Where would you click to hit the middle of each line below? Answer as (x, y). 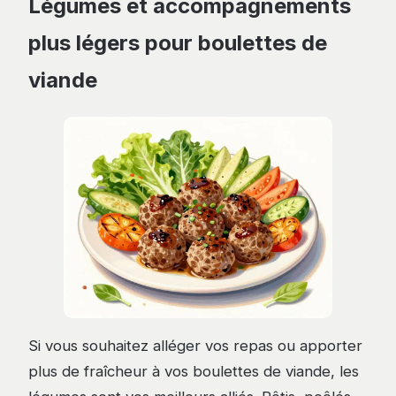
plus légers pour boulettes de (178, 43)
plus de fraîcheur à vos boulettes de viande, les (194, 371)
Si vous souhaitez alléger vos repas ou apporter (195, 345)
